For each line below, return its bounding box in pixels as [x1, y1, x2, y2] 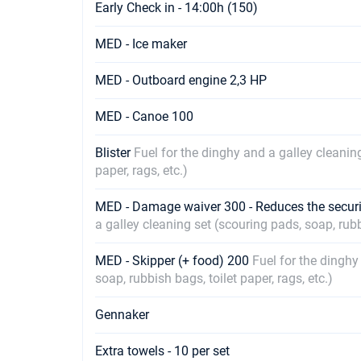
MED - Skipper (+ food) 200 [95, 253, 252, 268]
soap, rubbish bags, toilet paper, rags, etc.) [95, 271, 333, 286]
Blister [95, 145, 134, 160]
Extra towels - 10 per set [95, 343, 230, 359]
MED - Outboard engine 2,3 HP [95, 73, 267, 88]
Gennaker [95, 307, 149, 322]
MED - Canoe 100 [95, 109, 193, 124]
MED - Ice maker [95, 36, 187, 52]
